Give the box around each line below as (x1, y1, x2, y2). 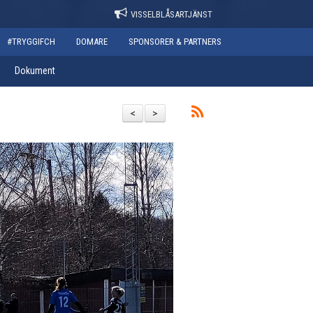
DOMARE (76, 36, 108, 47)
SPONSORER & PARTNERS (129, 36, 221, 47)
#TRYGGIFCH (7, 36, 55, 47)
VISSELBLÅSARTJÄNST (131, 9, 212, 20)
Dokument (15, 65, 55, 76)
